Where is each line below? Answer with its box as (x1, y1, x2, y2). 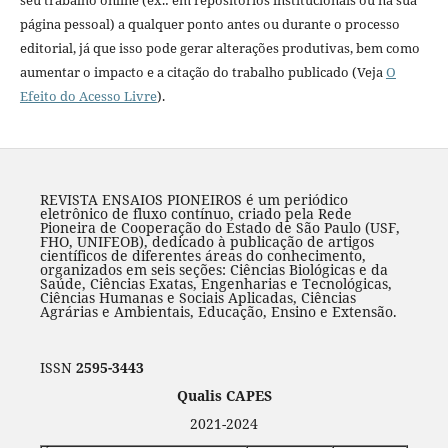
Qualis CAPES (176, 386, 272, 406)
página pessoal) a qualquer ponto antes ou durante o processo (19, 15, 400, 34)
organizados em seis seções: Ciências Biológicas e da (39, 260, 388, 280)
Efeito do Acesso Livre (19, 87, 157, 106)
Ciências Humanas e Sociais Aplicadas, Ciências (39, 288, 356, 308)
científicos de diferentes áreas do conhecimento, (39, 246, 366, 266)
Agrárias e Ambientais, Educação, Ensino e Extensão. (39, 302, 397, 322)
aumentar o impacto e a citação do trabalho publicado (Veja (19, 63, 386, 82)
